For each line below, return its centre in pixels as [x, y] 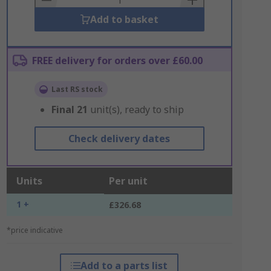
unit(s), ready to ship [137, 109]
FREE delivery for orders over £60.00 [117, 60]
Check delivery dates [119, 139]
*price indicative [34, 230]
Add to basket [124, 19]
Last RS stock [77, 89]
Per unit [128, 181]
